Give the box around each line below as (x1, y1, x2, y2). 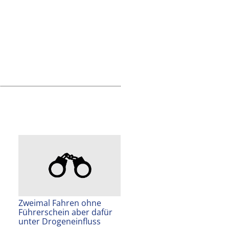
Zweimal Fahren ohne (18, 197, 101, 209)
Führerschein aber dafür (18, 207, 112, 218)
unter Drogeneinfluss (18, 216, 101, 227)
